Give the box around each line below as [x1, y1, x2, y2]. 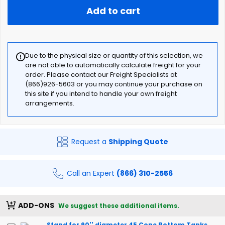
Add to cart [86, 5, 140, 17]
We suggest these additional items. [58, 201, 179, 210]
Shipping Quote [108, 137, 168, 147]
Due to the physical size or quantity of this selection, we [25, 51, 203, 60]
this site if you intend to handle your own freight [25, 89, 177, 98]
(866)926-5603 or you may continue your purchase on [25, 79, 202, 89]
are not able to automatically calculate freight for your [25, 60, 201, 70]
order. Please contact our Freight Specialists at [25, 70, 177, 79]
